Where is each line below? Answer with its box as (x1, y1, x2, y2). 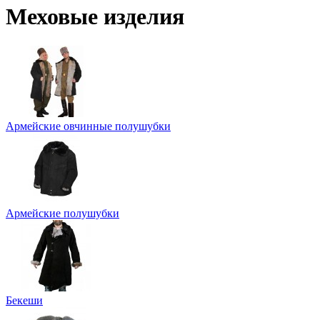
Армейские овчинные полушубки (6, 119, 171, 132)
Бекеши (6, 294, 43, 306)
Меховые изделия (6, 4, 184, 30)
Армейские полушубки (6, 206, 119, 219)
